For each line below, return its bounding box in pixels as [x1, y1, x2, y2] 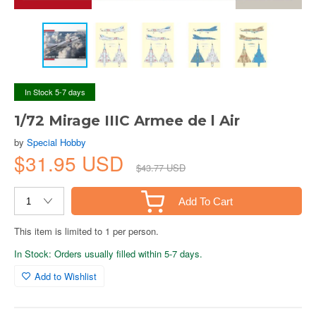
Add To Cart [178, 195, 233, 207]
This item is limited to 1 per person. [14, 224, 159, 238]
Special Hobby [27, 135, 86, 149]
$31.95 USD [14, 149, 129, 177]
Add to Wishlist [35, 269, 97, 283]
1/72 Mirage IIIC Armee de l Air [14, 112, 240, 129]
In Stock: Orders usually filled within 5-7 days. [14, 247, 202, 260]
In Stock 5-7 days [24, 86, 85, 97]
